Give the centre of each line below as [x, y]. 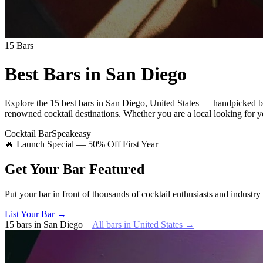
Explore [21, 103]
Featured [117, 169]
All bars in [113, 224]
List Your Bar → [36, 214]
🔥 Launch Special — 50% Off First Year [81, 144]
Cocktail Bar [28, 133]
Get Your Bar [47, 169]
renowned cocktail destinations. [63, 113]
